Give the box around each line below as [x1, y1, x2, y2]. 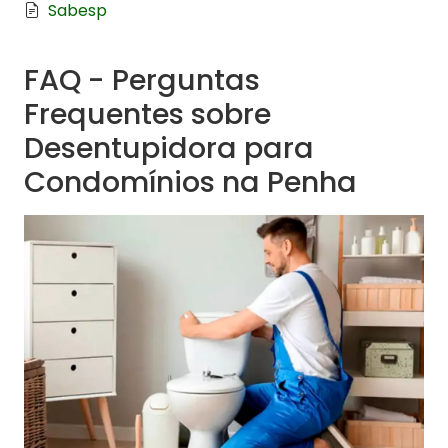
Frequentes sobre [24, 94, 271, 135]
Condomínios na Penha [24, 162, 357, 203]
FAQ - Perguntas [24, 60, 260, 101]
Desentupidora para [24, 128, 314, 169]
